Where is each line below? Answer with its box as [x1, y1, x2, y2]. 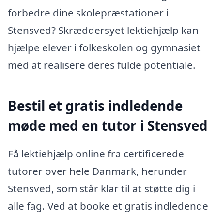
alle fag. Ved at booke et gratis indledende [8, 199, 208, 213]
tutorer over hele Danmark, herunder [8, 164, 187, 178]
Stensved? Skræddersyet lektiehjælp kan [8, 23, 199, 37]
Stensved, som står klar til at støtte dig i [8, 181, 195, 195]
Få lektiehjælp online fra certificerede [8, 146, 184, 160]
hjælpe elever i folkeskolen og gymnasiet [8, 41, 201, 55]
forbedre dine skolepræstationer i [8, 6, 169, 20]
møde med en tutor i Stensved [8, 116, 208, 135]
